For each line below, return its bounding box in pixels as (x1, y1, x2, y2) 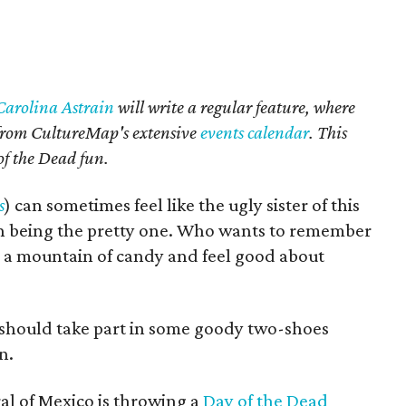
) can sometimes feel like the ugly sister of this (5, 194, 360, 216)
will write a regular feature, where (114, 96, 356, 118)
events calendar (200, 121, 310, 143)
